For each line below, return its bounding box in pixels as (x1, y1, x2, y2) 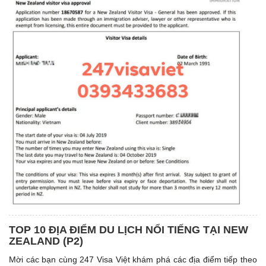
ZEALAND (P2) (9, 235, 83, 248)
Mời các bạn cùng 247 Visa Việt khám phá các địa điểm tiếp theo (9, 255, 257, 265)
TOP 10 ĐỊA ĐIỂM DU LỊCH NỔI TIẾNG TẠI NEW (9, 224, 248, 236)
